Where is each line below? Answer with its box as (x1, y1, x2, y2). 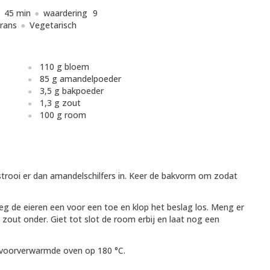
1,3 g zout (40, 97, 81, 109)
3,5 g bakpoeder (40, 85, 104, 97)
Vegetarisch (30, 19, 77, 31)
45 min (4, 7, 31, 19)
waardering (43, 7, 90, 19)
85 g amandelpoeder (40, 73, 121, 85)
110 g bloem (40, 61, 89, 73)
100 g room (40, 109, 86, 121)
